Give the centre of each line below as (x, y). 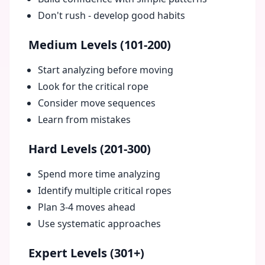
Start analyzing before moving (106, 70)
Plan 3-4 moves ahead (87, 207)
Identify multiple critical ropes (105, 190)
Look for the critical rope (93, 86)
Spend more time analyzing (99, 174)
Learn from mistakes (84, 119)
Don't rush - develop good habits (112, 15)
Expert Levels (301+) (86, 253)
